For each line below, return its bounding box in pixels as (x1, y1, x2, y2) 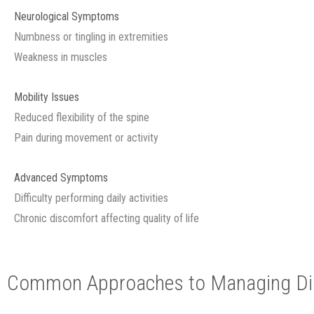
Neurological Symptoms (14, 10, 119, 23)
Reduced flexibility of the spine (14, 111, 149, 124)
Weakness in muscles (14, 50, 107, 64)
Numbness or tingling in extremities (14, 30, 168, 43)
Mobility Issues (14, 90, 79, 104)
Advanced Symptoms (14, 171, 108, 184)
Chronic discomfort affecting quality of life (14, 212, 199, 225)
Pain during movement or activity (14, 131, 158, 144)
